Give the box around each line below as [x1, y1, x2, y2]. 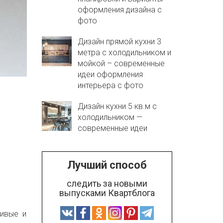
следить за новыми [66, 178, 147, 189]
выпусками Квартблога [59, 188, 155, 198]
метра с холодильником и [77, 48, 171, 57]
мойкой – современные [77, 59, 165, 68]
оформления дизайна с [77, 5, 162, 14]
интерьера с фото [77, 81, 143, 90]
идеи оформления [77, 70, 143, 79]
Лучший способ [67, 159, 147, 171]
